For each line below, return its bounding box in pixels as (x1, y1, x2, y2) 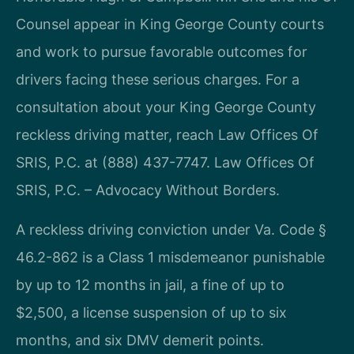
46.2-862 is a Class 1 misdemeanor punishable (16, 248, 325, 265)
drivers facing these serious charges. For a (16, 71, 299, 88)
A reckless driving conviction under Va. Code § (16, 220, 326, 238)
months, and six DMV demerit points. (16, 331, 264, 348)
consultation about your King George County (16, 99, 316, 116)
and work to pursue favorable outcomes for (16, 43, 307, 61)
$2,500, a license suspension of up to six (16, 303, 287, 321)
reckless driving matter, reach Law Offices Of (16, 126, 318, 144)
